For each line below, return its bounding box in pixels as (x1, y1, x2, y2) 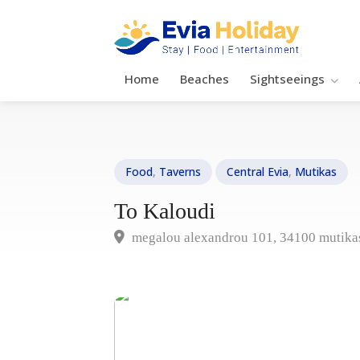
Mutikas (295, 164, 337, 179)
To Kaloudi (114, 198, 215, 223)
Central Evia (227, 164, 288, 179)
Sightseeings (250, 71, 325, 87)
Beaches (180, 71, 229, 87)
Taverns (159, 164, 201, 179)
